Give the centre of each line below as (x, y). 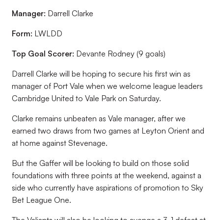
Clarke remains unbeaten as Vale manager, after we (99, 118)
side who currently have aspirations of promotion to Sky (108, 188)
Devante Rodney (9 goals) (120, 54)
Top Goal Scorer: (43, 54)
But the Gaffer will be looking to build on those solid (100, 163)
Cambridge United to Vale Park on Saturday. (86, 98)
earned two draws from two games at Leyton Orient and (108, 131)
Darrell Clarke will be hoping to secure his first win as (101, 74)
